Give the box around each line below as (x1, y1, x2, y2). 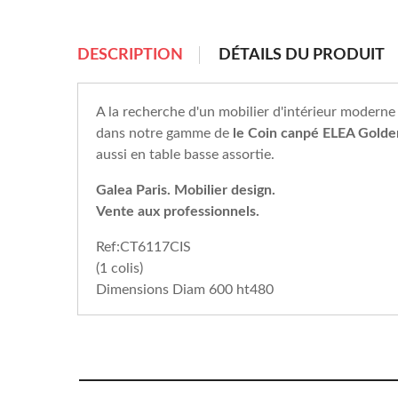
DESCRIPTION (77, 47, 183, 64)
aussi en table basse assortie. (96, 147, 275, 163)
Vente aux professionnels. (96, 204, 259, 219)
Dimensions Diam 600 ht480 (96, 283, 274, 298)
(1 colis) (96, 261, 143, 276)
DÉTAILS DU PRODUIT (219, 47, 386, 64)
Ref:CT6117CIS (96, 240, 191, 255)
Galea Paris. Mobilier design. (96, 183, 275, 198)
